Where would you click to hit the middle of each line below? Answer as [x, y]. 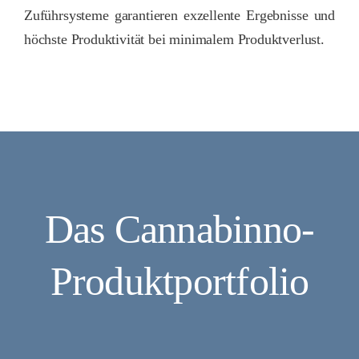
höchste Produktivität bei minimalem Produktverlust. [174, 40]
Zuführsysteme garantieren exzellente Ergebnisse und [179, 16]
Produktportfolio [179, 282]
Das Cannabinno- [179, 230]
